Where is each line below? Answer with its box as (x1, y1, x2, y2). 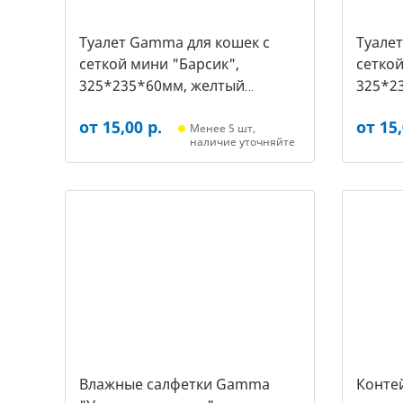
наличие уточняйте (190, 134, 295, 149)
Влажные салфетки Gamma (79, 374, 270, 394)
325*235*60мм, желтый (79, 76, 245, 95)
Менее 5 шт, (190, 121, 255, 136)
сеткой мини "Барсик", (79, 54, 239, 74)
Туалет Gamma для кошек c (79, 32, 270, 52)
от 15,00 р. (79, 116, 162, 138)
